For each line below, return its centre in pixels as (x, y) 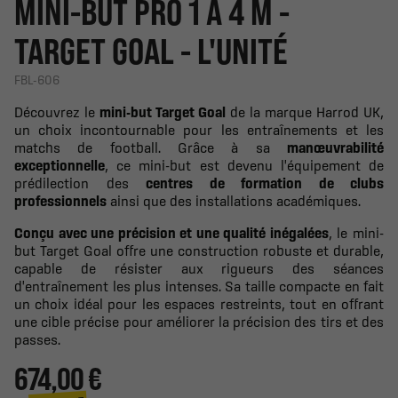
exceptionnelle (60, 165)
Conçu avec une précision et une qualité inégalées (171, 232)
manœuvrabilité (335, 147)
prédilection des (80, 183)
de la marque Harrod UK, (305, 111)
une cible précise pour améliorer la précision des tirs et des (199, 321)
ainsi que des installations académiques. (234, 200)
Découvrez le (57, 111)
